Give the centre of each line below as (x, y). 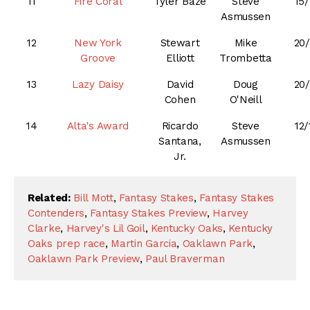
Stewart (180, 43)
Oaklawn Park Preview (84, 259)
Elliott (180, 58)
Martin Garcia (144, 244)
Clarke (44, 229)
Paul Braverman (185, 259)
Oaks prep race (66, 244)
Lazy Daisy (98, 85)
